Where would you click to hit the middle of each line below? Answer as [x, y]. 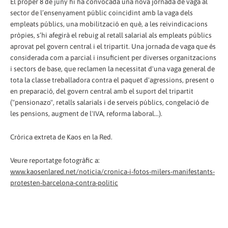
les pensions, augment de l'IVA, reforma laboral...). [86, 113]
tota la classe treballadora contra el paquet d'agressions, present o [112, 80]
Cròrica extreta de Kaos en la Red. [61, 137]
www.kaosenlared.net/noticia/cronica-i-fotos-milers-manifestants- [112, 171]
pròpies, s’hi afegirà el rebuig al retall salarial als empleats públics [111, 35]
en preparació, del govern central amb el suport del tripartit [102, 91]
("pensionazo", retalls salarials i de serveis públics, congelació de [109, 102]
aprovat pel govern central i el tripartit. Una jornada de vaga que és [113, 46]
